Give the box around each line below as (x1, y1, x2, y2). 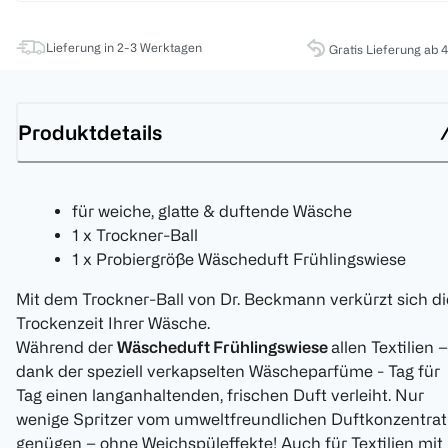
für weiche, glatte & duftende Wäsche (72, 202, 352, 221)
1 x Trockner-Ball (72, 226, 198, 245)
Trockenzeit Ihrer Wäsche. (16, 314, 210, 333)
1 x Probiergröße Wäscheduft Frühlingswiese (72, 250, 406, 269)
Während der (16, 338, 117, 357)
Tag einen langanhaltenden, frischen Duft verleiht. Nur (16, 386, 424, 405)
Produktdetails (18, 120, 162, 144)
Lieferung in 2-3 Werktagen (46, 40, 202, 55)
